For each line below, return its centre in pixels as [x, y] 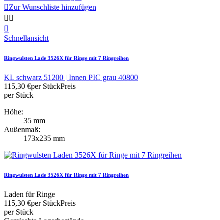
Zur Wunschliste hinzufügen [53, 7]
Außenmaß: [22, 130]
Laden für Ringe [29, 194]
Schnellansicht [26, 38]
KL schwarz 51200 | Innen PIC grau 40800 [71, 78]
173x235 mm [44, 138]
